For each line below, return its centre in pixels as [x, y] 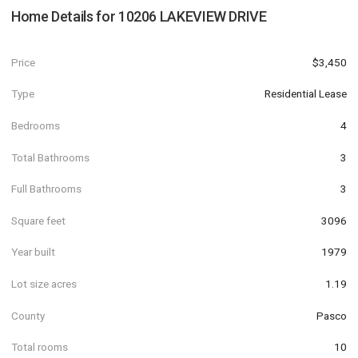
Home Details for [65, 16]
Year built [33, 252]
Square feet [38, 220]
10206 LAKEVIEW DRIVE [192, 16]
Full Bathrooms [46, 189]
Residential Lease [306, 94]
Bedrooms [36, 125]
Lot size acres [44, 283]
